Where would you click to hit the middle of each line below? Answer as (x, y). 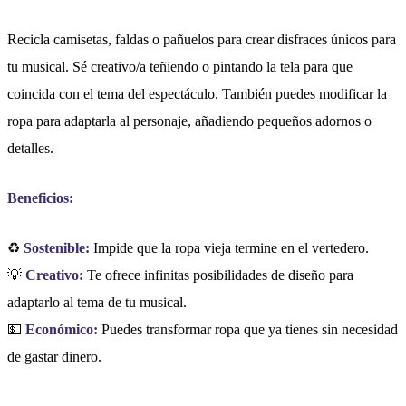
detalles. (30, 149)
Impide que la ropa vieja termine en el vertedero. (229, 247)
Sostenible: (57, 247)
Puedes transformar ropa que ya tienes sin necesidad (248, 329)
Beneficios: (40, 198)
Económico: (62, 329)
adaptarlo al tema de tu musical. (97, 302)
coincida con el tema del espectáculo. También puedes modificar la (197, 94)
